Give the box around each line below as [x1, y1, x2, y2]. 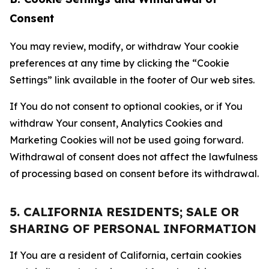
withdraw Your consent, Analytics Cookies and [10, 117, 223, 129]
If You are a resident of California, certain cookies [10, 249, 241, 261]
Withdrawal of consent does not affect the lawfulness [10, 151, 258, 163]
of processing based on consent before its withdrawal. [10, 168, 259, 180]
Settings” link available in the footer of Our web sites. [10, 74, 255, 86]
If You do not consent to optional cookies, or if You [10, 100, 243, 112]
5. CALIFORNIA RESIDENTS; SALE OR [10, 204, 239, 219]
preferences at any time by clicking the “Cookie [10, 57, 229, 69]
